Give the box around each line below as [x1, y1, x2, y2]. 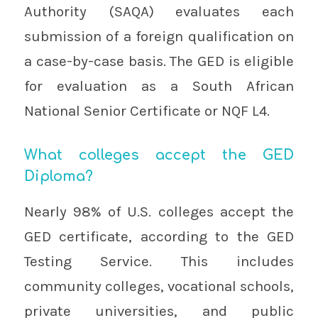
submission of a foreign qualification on [23, 27, 295, 45]
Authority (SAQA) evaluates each [23, 2, 295, 20]
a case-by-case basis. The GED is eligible [23, 52, 295, 70]
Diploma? [23, 168, 93, 185]
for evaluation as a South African [23, 77, 295, 94]
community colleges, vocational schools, [23, 278, 295, 295]
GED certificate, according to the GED [23, 228, 295, 246]
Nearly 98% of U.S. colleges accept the [23, 203, 295, 221]
